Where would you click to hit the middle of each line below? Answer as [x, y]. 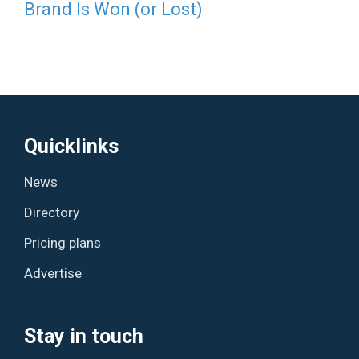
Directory [52, 212]
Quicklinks [72, 146]
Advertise [53, 273]
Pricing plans [63, 242]
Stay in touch [84, 336]
